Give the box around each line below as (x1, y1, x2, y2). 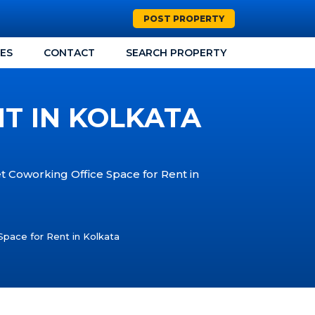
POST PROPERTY (143, 13, 224, 24)
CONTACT (44, 46, 95, 59)
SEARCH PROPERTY (126, 46, 226, 59)
